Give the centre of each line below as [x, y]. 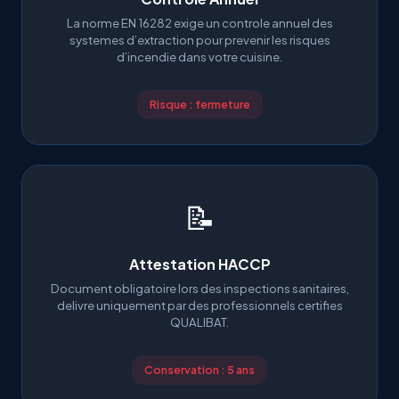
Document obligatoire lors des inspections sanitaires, [199, 288]
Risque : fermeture [199, 104]
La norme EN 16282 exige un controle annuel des [199, 23]
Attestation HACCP [199, 264]
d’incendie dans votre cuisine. [199, 57]
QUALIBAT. [199, 322]
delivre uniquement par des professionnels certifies [199, 305]
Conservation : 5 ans [199, 370]
